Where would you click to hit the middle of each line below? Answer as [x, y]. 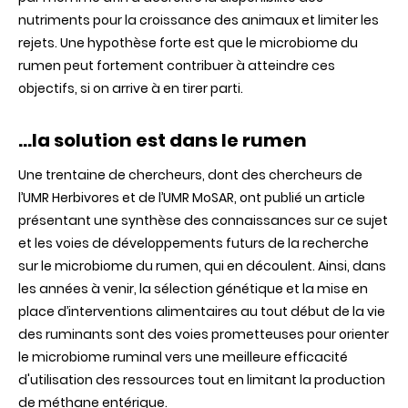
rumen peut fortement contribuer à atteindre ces [177, 66]
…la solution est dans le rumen [163, 141]
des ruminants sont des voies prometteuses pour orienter [204, 335]
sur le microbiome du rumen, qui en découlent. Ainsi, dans [202, 266]
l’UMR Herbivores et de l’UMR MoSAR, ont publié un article [192, 198]
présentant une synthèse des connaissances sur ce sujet [203, 221]
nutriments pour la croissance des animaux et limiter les [199, 20]
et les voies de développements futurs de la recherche [194, 244]
